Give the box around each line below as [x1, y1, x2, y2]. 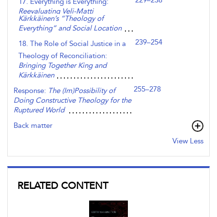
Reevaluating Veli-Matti [18, 7, 93, 15]
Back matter [14, 121, 52, 130]
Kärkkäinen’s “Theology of [18, 14, 104, 23]
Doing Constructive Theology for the [14, 96, 131, 105]
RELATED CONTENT [17, 180, 108, 191]
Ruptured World [14, 106, 64, 114]
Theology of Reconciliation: [18, 51, 107, 60]
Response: [14, 86, 48, 95]
